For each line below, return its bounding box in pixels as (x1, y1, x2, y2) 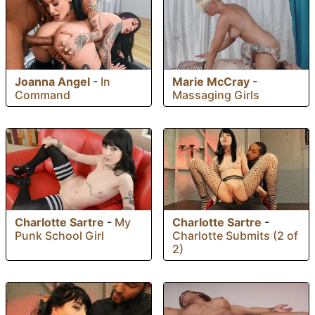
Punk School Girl (15, 229, 104, 243)
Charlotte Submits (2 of (172, 228, 298, 243)
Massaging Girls (172, 88, 259, 103)
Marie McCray (172, 75, 250, 89)
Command (15, 87, 70, 102)
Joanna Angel (15, 74, 90, 89)
